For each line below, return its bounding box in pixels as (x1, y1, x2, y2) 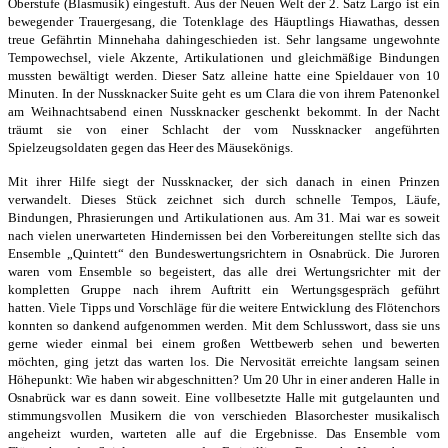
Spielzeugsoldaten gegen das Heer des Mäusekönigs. (8, 139, 293, 155)
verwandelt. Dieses (8, 191, 126, 207)
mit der (397, 263, 440, 279)
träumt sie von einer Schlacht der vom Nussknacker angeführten (8, 121, 440, 137)
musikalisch (375, 407, 440, 423)
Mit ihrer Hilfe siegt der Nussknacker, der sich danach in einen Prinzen (8, 173, 440, 189)
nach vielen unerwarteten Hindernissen (8, 227, 226, 243)
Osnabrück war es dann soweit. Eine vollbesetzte (8, 389, 286, 405)
